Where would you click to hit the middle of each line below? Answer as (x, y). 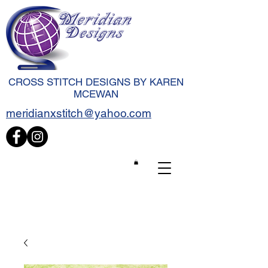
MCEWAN (96, 94)
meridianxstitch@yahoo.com (79, 113)
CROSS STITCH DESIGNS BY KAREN (96, 82)
